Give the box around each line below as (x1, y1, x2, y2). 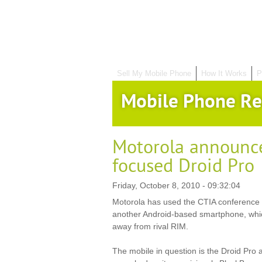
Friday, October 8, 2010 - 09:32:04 (112, 181, 240, 190)
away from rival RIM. (112, 222, 188, 231)
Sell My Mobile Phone (117, 69, 191, 78)
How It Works (201, 69, 247, 78)
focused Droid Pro (112, 155, 254, 177)
